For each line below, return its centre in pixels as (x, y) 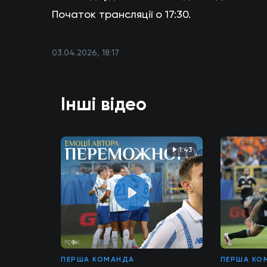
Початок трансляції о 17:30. (121, 14)
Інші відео (104, 105)
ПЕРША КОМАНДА (98, 260)
